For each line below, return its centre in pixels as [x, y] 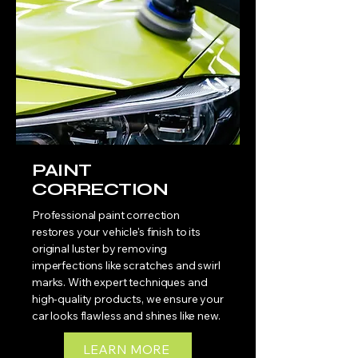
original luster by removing [100, 249]
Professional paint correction [106, 215]
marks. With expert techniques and [120, 282]
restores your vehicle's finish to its [116, 232]
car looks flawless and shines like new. [126, 316]
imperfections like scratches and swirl [126, 265]
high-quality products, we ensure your [128, 299]
